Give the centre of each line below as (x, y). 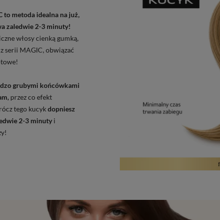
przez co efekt (31, 97)
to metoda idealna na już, (42, 14)
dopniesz (61, 109)
